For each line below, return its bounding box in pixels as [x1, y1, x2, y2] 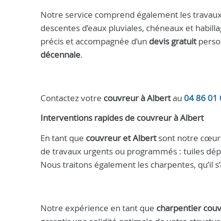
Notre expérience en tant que [40, 202, 156, 214]
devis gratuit [149, 36, 196, 47]
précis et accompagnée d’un [40, 36, 149, 47]
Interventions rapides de [40, 112, 137, 123]
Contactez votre [40, 92, 104, 104]
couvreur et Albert [86, 132, 156, 144]
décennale [40, 49, 80, 60]
